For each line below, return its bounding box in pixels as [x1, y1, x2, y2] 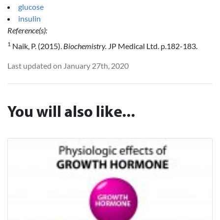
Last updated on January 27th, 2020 [7, 60, 129, 70]
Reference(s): [7, 26, 47, 35]
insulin [18, 14, 41, 24]
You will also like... [7, 105, 135, 121]
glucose [18, 2, 44, 12]
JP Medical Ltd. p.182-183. [107, 41, 197, 51]
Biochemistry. [63, 41, 107, 51]
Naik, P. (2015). [11, 41, 63, 51]
